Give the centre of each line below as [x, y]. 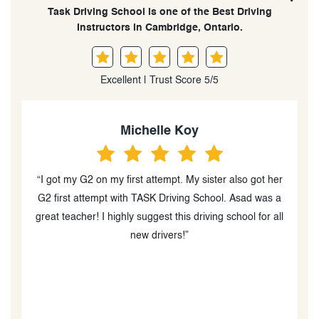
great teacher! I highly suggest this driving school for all [159, 217]
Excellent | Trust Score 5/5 [159, 80]
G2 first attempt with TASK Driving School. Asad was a [159, 198]
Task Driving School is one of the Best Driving [159, 12]
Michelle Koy [159, 131]
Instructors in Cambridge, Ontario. [159, 27]
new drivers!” [159, 235]
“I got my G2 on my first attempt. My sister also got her [159, 180]
